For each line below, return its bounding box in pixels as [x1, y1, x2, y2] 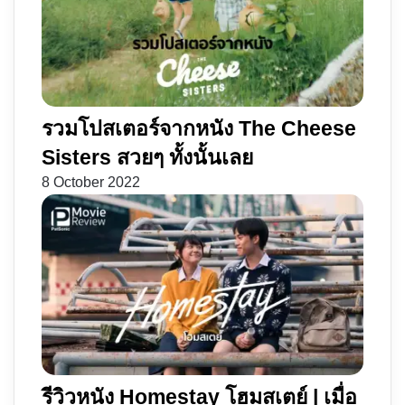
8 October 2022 [42, 172, 140, 193]
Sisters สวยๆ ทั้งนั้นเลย [42, 145, 253, 169]
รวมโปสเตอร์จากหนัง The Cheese [42, 116, 356, 140]
